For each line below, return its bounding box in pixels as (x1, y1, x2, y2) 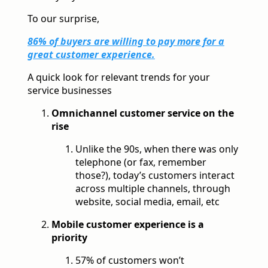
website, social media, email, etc (75, 195, 220, 209)
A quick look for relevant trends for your (28, 71, 210, 84)
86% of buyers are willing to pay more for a (28, 35, 224, 48)
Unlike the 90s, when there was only (75, 142, 238, 156)
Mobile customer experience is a (51, 218, 204, 232)
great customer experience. (28, 48, 155, 62)
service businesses (28, 84, 112, 98)
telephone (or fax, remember (75, 156, 206, 169)
